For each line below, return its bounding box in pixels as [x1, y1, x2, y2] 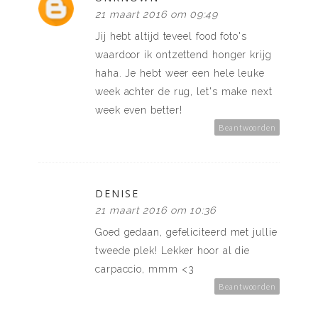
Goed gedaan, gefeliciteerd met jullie [95, 226, 278, 238]
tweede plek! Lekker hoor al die [95, 245, 251, 257]
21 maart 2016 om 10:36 [95, 204, 216, 216]
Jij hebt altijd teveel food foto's [95, 31, 247, 43]
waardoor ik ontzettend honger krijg [95, 49, 272, 61]
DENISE [95, 187, 139, 201]
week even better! [95, 104, 182, 116]
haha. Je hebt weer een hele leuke [95, 67, 265, 79]
